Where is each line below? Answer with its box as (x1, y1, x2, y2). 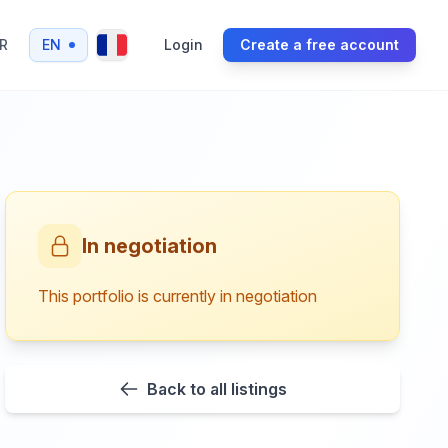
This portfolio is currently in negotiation (38, 286, 318, 306)
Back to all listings (146, 379, 287, 399)
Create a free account (240, 36, 399, 53)
